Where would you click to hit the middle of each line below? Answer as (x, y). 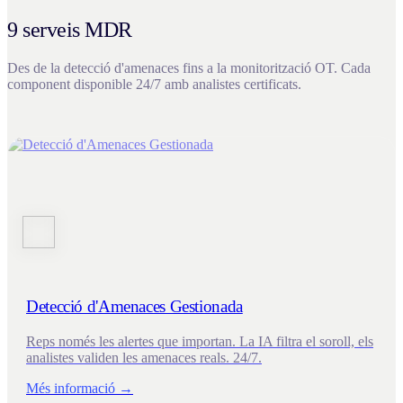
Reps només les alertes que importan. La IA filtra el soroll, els (200, 342)
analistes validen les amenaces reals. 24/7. (144, 358)
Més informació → (80, 389)
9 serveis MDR (70, 29)
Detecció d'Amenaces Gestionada (134, 307)
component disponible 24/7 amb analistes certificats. (154, 84)
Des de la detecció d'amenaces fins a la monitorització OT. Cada (189, 67)
